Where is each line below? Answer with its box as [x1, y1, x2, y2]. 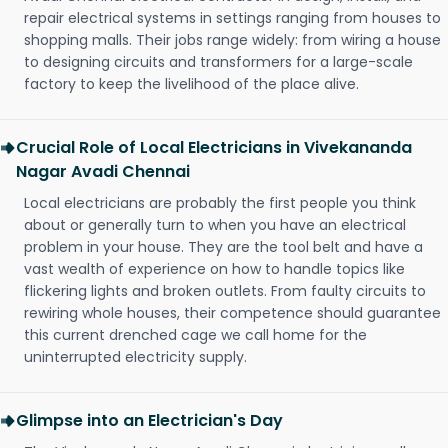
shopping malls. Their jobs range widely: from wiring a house [24, 30, 441, 51]
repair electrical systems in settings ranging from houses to [24, 8, 441, 29]
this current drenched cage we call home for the [24, 325, 367, 346]
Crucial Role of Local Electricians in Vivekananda [16, 136, 412, 160]
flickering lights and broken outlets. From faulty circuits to [24, 281, 426, 302]
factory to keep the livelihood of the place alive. [24, 74, 359, 95]
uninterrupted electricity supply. [24, 347, 247, 368]
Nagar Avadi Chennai [16, 160, 190, 184]
